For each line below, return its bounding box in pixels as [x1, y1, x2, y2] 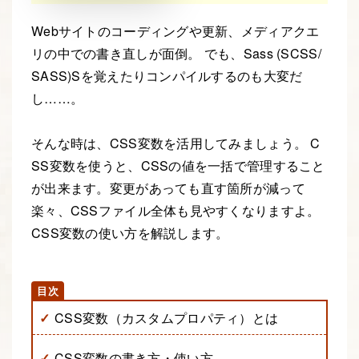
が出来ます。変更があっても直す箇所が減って [31, 179, 305, 198]
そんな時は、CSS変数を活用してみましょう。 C [31, 134, 321, 153]
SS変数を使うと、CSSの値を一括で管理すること [31, 156, 325, 175]
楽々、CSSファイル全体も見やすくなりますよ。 [31, 201, 321, 220]
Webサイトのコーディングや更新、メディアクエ [31, 21, 320, 40]
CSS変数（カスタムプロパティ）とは [54, 309, 279, 328]
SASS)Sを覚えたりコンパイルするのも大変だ [31, 66, 303, 85]
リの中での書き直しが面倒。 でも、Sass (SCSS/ [31, 43, 321, 63]
